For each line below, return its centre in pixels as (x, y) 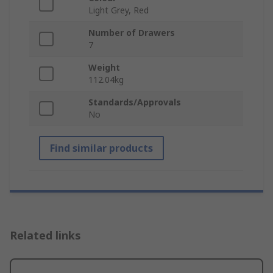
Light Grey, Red (119, 10)
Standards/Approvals (135, 102)
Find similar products (101, 148)
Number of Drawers (132, 33)
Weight (104, 68)
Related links (45, 236)
